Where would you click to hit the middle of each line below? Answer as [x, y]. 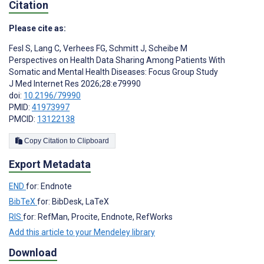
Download [33, 253]
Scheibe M [167, 49]
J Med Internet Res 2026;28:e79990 [75, 84]
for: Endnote [49, 187]
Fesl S [20, 49]
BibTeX [23, 202]
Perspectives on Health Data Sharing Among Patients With [117, 60]
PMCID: [23, 119]
